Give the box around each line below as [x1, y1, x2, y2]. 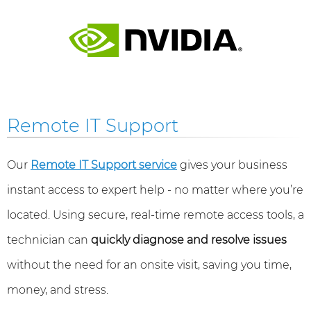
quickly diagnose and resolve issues [91, 233, 287, 246]
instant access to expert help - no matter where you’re [7, 183, 303, 196]
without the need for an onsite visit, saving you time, [7, 258, 292, 271]
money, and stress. [7, 283, 108, 296]
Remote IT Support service [31, 158, 177, 171]
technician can [7, 233, 91, 246]
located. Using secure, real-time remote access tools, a [7, 208, 304, 221]
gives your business [177, 158, 287, 171]
